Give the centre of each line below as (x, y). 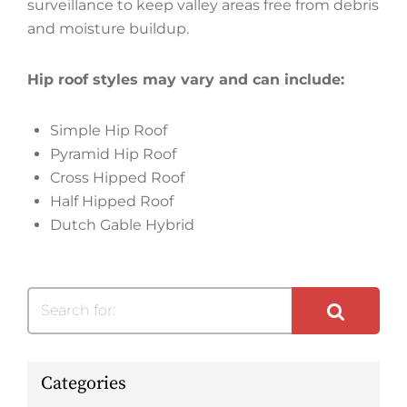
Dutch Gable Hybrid (122, 225)
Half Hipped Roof (112, 201)
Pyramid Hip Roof (113, 154)
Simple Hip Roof (109, 130)
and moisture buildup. (108, 29)
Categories (84, 384)
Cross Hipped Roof (117, 178)
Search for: (78, 310)
